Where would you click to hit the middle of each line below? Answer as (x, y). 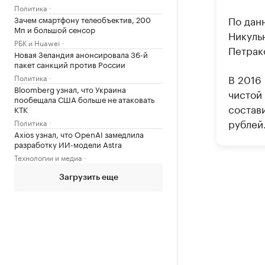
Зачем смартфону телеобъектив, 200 (83, 19)
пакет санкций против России (70, 64)
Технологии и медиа (48, 157)
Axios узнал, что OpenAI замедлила (79, 133)
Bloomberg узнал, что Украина (70, 88)
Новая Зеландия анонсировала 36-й (81, 54)
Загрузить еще (88, 177)
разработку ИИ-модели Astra (68, 143)
